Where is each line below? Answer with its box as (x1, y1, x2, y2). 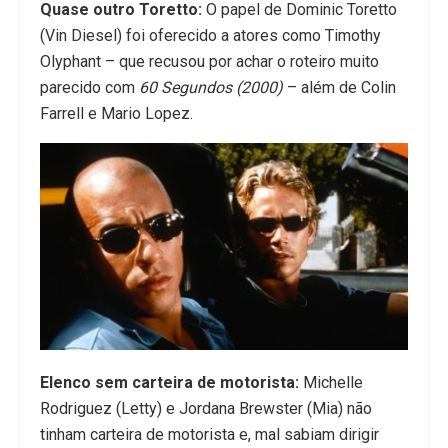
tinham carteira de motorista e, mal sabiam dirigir (40, 425, 379, 445)
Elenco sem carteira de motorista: (40, 373, 299, 393)
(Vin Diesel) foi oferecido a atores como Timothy (40, 26, 381, 46)
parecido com (40, 78, 139, 98)
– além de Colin (283, 78, 396, 98)
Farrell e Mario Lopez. (40, 104, 193, 124)
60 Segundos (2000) (139, 78, 283, 98)
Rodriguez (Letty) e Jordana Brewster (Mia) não (40, 399, 372, 419)
